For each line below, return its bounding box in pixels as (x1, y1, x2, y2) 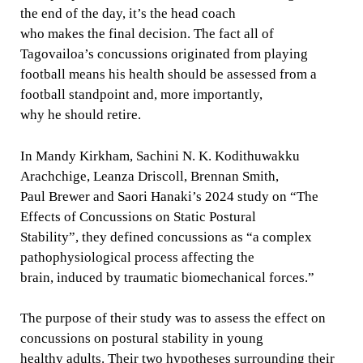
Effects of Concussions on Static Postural (19, 208, 256, 224)
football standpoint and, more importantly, (19, 87, 263, 103)
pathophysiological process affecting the (19, 249, 254, 265)
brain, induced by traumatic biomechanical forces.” (19, 269, 314, 285)
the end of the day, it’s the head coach (19, 6, 236, 22)
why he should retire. (19, 107, 141, 123)
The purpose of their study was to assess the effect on (19, 310, 326, 327)
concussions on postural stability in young (19, 331, 263, 347)
